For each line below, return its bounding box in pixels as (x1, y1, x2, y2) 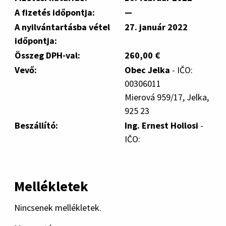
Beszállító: (15, 120, 58, 131)
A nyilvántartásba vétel (15, 21, 110, 33)
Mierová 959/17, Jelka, (125, 91, 209, 103)
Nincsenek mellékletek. (14, 202, 101, 213)
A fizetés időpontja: (15, 7, 95, 18)
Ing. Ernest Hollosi (125, 120, 198, 131)
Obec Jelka (125, 64, 170, 76)
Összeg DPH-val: (15, 49, 80, 61)
